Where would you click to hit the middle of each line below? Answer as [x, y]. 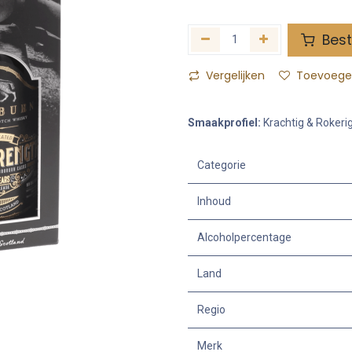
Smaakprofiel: [224, 122]
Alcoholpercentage [244, 237]
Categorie [222, 165]
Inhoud [214, 201]
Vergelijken [235, 75]
